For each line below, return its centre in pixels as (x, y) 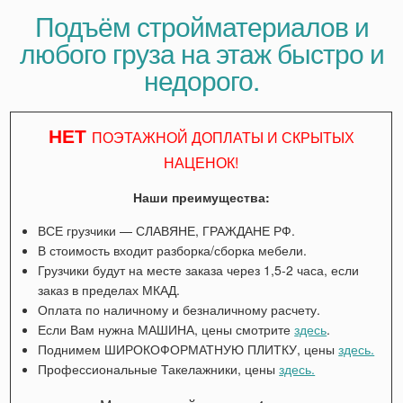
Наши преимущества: (201, 197)
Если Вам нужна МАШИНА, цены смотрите (166, 329)
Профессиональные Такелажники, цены (159, 368)
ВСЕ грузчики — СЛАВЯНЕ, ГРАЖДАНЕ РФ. (167, 230)
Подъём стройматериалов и (201, 25)
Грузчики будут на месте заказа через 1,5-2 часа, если (199, 269)
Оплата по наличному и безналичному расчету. (179, 309)
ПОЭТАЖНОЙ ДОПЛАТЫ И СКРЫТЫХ (223, 137)
